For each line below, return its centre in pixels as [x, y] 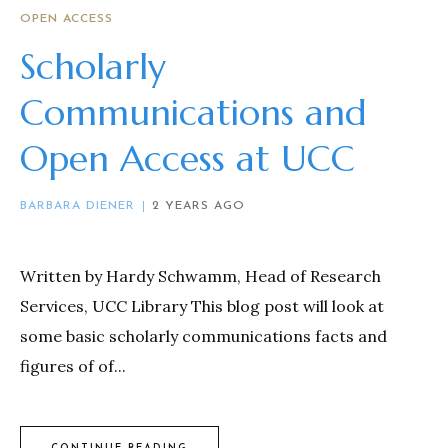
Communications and [193, 112]
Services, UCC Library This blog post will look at [202, 306]
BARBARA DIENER [77, 206]
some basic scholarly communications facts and [203, 336]
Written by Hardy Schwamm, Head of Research [200, 276]
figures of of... [73, 366]
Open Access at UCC [187, 158]
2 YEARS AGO [198, 206]
